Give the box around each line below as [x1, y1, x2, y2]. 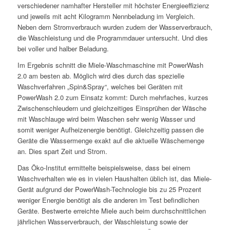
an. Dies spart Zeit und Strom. [17, 146, 107, 157]
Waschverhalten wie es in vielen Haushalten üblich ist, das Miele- [17, 174, 212, 184]
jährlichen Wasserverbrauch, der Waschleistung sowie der [17, 217, 188, 227]
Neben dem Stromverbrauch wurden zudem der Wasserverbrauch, [17, 22, 213, 32]
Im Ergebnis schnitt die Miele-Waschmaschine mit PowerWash [17, 60, 203, 70]
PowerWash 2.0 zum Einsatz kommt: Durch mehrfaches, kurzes [17, 92, 208, 103]
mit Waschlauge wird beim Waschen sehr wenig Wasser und [17, 114, 195, 124]
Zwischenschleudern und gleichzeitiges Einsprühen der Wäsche [17, 103, 206, 113]
